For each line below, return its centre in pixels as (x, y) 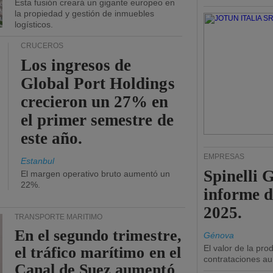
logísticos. (34, 24)
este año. (52, 138)
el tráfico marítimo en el (98, 253)
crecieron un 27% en (95, 102)
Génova (219, 235)
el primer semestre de (97, 120)
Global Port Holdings (98, 83)
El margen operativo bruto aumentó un (95, 174)
